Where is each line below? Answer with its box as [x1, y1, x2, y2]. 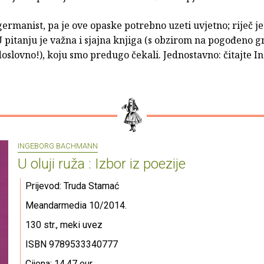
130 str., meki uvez [25, 219, 103, 231]
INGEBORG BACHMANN [18, 141, 98, 151]
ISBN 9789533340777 [25, 239, 118, 250]
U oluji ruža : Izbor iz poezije [18, 156, 186, 173]
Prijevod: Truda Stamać [25, 180, 119, 192]
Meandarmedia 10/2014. [25, 200, 127, 212]
